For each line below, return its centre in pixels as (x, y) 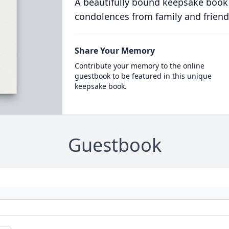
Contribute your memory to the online (139, 66)
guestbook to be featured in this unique (143, 76)
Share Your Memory (114, 51)
